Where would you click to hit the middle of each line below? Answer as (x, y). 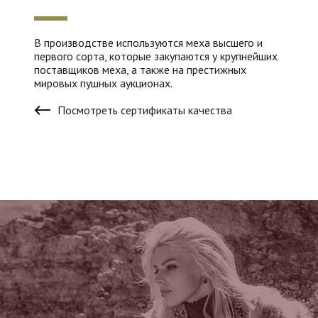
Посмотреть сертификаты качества (145, 110)
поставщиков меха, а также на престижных (140, 70)
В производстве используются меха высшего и (148, 43)
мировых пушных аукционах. (103, 83)
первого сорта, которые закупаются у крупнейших (156, 56)
